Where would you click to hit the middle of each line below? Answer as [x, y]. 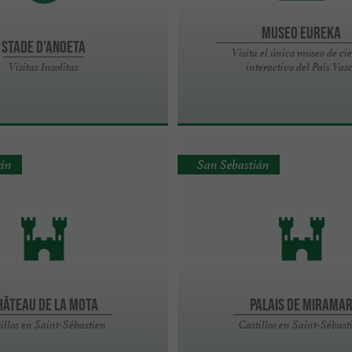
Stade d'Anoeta [44, 46]
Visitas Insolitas [44, 66]
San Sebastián [234, 165]
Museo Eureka [302, 32]
